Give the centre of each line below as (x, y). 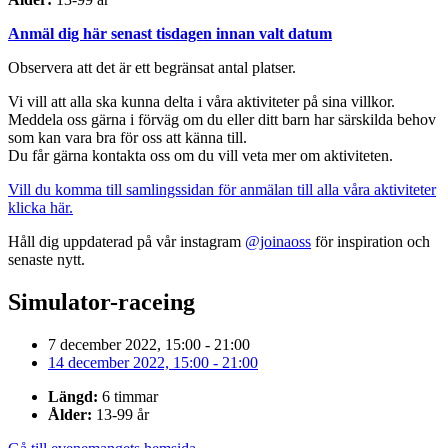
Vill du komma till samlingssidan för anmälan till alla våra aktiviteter (222, 190)
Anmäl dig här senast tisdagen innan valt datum (170, 34)
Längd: (73, 397)
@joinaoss (278, 242)
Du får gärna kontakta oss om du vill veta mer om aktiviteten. (200, 156)
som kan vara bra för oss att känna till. (127, 138)
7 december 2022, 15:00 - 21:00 (149, 345)
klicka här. (40, 208)
